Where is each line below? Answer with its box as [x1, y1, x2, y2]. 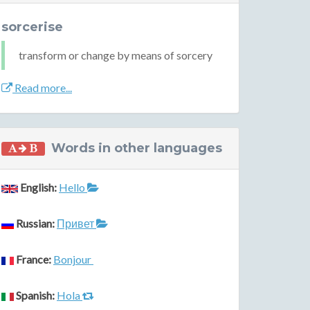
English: [20, 181, 57, 194]
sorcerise [1, 19, 63, 35]
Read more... [12, 81, 72, 94]
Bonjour [53, 253, 93, 266]
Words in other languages [51, 140, 222, 156]
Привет [57, 217, 96, 230]
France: [16, 253, 51, 266]
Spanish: [16, 289, 55, 302]
